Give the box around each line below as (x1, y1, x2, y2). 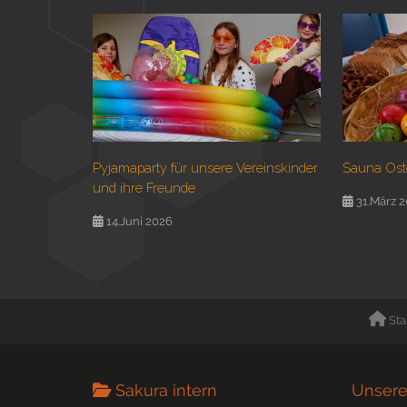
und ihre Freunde (93, 179, 195, 195)
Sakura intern (115, 381, 218, 401)
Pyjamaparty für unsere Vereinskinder (93, 159, 318, 175)
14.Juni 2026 (104, 213, 173, 228)
